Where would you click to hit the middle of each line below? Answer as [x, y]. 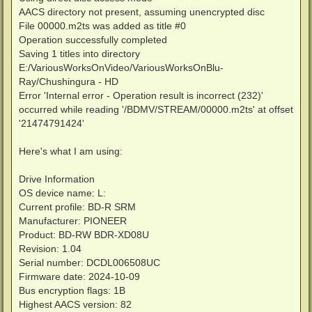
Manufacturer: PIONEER [73, 221]
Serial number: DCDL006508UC [89, 263]
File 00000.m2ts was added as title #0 [102, 26]
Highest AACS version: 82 [75, 305]
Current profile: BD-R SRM [77, 207]
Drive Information [57, 179]
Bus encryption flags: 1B [72, 291]
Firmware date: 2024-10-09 [79, 277]
